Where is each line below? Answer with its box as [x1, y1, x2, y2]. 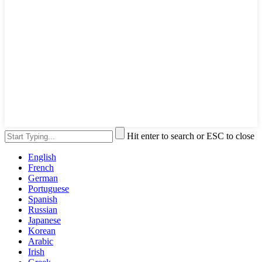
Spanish [28, 194, 57, 205]
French [28, 163, 54, 173]
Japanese [28, 215, 61, 226]
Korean [28, 226, 56, 236]
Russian [28, 205, 57, 215]
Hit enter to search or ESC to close [127, 131, 254, 142]
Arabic [28, 236, 53, 247]
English [28, 152, 56, 163]
